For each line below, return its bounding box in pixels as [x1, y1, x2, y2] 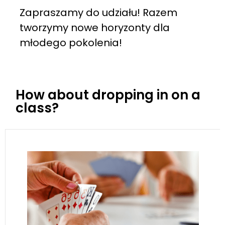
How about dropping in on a [16, 86, 201, 104]
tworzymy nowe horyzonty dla [19, 20, 170, 35]
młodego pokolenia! [19, 35, 122, 50]
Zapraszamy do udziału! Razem [19, 5, 177, 20]
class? [16, 99, 59, 118]
